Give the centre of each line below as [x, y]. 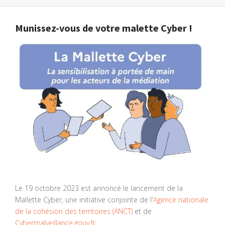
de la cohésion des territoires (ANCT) [74, 211]
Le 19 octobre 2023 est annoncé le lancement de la [99, 188]
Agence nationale [181, 200]
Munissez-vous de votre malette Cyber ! [104, 28]
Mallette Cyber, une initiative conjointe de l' [84, 200]
